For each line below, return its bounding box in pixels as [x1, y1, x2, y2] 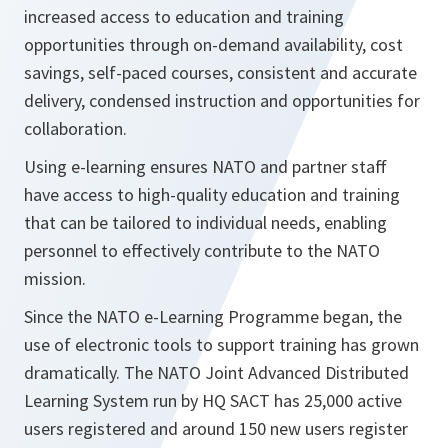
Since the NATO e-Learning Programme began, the [24, 305, 402, 328]
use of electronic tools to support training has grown [24, 333, 419, 356]
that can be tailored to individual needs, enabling [24, 211, 387, 234]
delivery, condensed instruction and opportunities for [24, 89, 420, 112]
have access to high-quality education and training [24, 183, 400, 206]
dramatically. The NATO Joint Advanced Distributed [24, 361, 409, 384]
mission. [24, 267, 86, 290]
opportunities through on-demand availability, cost [24, 33, 403, 56]
